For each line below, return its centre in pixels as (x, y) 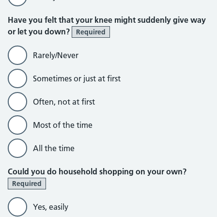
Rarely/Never (56, 55)
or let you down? (40, 31)
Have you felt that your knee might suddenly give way (107, 20)
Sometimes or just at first (77, 78)
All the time (54, 148)
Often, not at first (64, 102)
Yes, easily (51, 207)
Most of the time (63, 125)
